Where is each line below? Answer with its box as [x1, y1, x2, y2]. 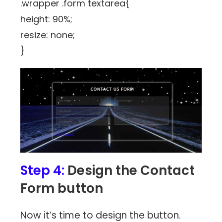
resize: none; [20, 28, 75, 41]
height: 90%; [20, 12, 73, 25]
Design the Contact [64, 161, 195, 179]
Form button [20, 179, 104, 197]
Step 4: [20, 161, 65, 179]
